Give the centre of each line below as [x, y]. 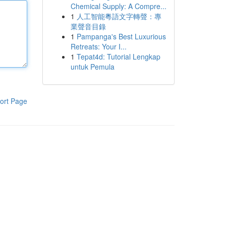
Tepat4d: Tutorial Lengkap [118, 56]
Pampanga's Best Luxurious [121, 36]
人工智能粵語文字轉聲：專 [119, 16]
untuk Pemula [92, 67]
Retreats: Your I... [98, 46]
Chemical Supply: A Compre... [118, 6]
